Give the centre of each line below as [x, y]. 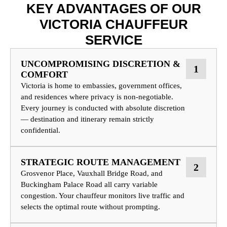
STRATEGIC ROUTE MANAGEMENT [101, 162]
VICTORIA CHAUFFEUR [113, 25]
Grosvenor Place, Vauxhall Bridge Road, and [92, 174]
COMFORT [44, 75]
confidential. [41, 130]
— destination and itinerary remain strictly [87, 119]
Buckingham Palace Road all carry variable [89, 185]
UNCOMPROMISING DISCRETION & [101, 64]
